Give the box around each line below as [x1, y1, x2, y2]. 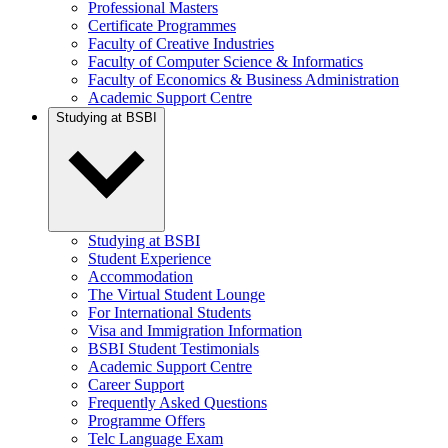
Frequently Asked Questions [88, 394, 267, 411]
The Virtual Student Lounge [88, 286, 265, 303]
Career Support [88, 376, 184, 393]
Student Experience [88, 250, 211, 267]
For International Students [88, 304, 251, 321]
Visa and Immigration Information [88, 322, 302, 339]
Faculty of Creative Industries [88, 35, 274, 52]
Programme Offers [88, 412, 205, 429]
